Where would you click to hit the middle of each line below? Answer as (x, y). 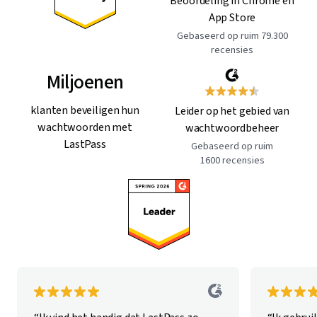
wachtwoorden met (85, 127)
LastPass (85, 144)
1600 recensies (232, 160)
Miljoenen (85, 82)
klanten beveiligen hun (85, 110)
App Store (232, 17)
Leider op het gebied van (232, 111)
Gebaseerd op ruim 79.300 (232, 36)
